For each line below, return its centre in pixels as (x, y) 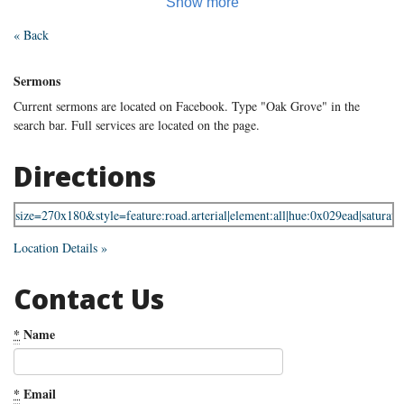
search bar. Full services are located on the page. (139, 124)
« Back (31, 34)
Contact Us (89, 299)
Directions (85, 176)
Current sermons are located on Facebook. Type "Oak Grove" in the (187, 106)
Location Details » (60, 248)
